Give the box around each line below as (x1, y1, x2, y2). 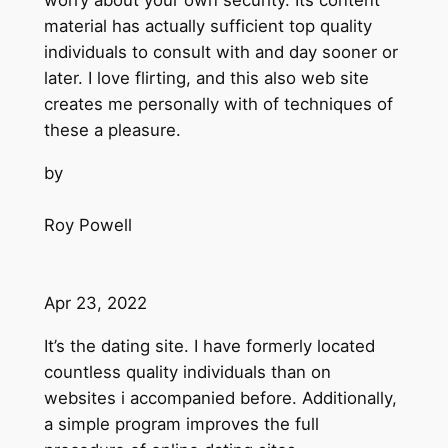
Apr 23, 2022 (43, 292, 147, 313)
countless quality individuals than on (43, 361, 331, 382)
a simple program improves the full (43, 413, 319, 434)
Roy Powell (43, 214, 132, 235)
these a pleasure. (43, 120, 181, 141)
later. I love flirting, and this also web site (43, 68, 369, 89)
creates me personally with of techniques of (43, 94, 393, 115)
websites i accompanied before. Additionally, (43, 387, 397, 408)
